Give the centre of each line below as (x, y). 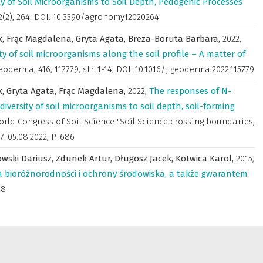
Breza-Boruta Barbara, (175, 39)
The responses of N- (190, 91)
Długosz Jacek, (145, 159)
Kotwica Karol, (206, 159)
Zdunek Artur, (85, 159)
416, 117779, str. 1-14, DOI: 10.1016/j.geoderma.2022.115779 (146, 69)
